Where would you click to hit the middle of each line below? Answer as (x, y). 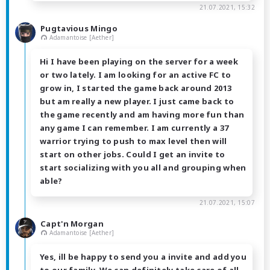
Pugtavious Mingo (79, 28)
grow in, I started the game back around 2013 (136, 88)
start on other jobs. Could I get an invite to (133, 155)
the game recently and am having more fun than (142, 115)
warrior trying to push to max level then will (133, 141)
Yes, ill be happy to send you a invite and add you (143, 257)
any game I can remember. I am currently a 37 (134, 128)
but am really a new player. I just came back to (137, 102)
